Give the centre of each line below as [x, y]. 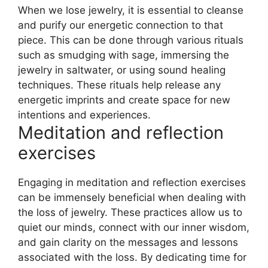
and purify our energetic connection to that [121, 25]
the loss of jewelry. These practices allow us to [130, 212]
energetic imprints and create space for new [124, 100]
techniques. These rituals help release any [119, 85]
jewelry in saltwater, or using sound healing [122, 70]
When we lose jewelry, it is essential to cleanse [131, 10]
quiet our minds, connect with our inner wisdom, [134, 227]
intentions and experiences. [84, 115]
